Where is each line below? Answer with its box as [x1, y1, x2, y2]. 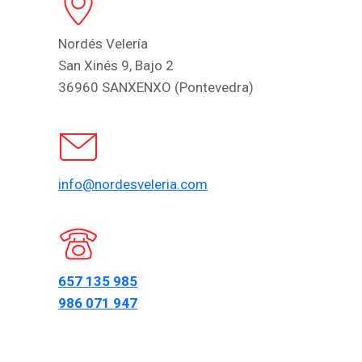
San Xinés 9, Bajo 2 [58, 57, 174, 74]
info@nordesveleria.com [58, 176, 208, 192]
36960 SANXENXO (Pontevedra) [58, 79, 254, 95]
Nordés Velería [58, 36, 148, 52]
